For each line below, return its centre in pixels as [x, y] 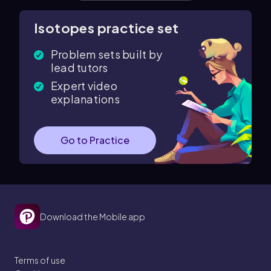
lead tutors [80, 67]
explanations [85, 99]
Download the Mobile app [93, 217]
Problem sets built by [107, 54]
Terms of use [40, 260]
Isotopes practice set [106, 28]
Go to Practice [95, 140]
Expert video [84, 86]
